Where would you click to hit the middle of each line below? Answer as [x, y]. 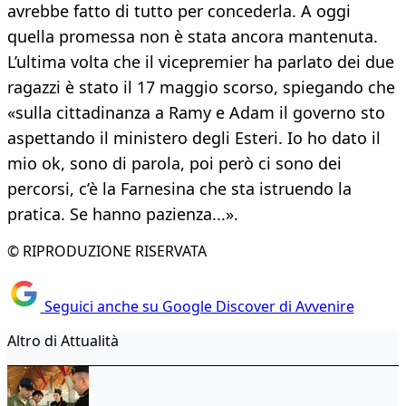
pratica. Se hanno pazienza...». [123, 214]
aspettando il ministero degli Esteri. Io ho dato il [194, 138]
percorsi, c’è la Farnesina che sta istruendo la [179, 189]
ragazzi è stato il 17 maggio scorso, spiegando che [201, 87]
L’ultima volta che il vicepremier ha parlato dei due [201, 62]
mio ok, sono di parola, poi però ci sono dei [174, 164]
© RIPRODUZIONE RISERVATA [107, 251]
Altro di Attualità [63, 340]
